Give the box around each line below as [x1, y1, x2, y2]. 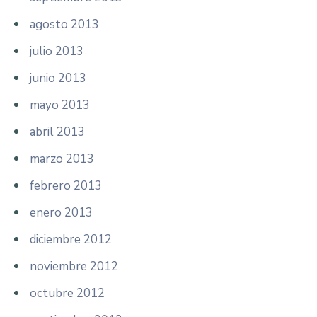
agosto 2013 [30, 16, 99, 33]
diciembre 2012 [30, 231, 112, 248]
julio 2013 [30, 42, 83, 59]
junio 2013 [30, 69, 86, 86]
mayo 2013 [30, 96, 90, 113]
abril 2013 [30, 123, 85, 140]
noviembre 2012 [30, 258, 118, 275]
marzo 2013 [30, 150, 94, 167]
